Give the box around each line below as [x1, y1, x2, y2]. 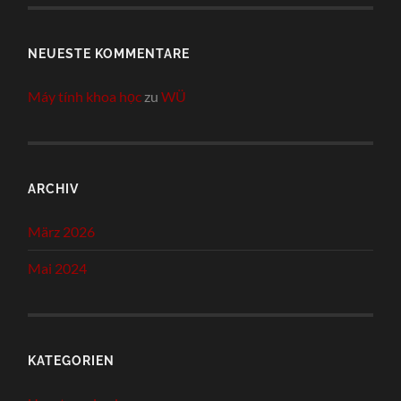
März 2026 [28, 222, 96, 240]
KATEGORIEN [28, 352, 115, 368]
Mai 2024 [28, 259, 88, 277]
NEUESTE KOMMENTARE [28, 45, 191, 61]
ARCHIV [28, 180, 80, 196]
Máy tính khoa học [28, 87, 142, 105]
